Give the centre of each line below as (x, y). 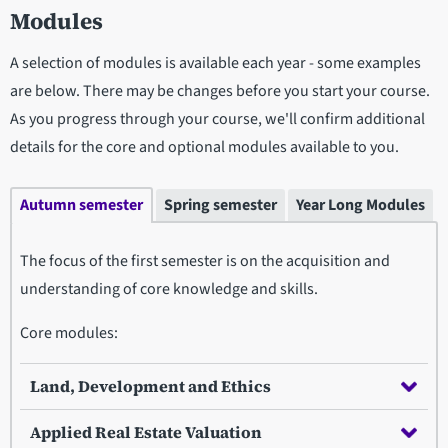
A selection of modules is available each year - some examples (215, 63)
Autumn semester (81, 205)
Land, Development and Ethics (150, 386)
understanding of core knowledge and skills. (169, 289)
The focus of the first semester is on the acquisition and (205, 261)
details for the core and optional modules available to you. (204, 147)
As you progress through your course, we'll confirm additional (217, 119)
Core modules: (69, 333)
